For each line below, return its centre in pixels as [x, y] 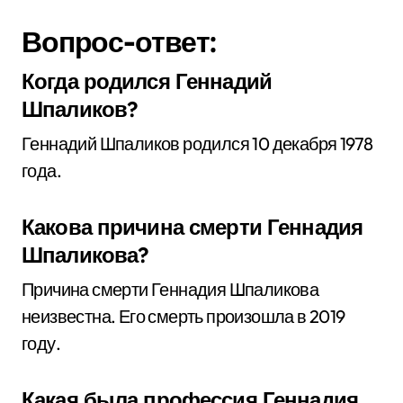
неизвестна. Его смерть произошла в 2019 [184, 316]
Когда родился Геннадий [147, 81]
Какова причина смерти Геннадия [193, 227]
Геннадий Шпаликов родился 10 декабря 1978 [197, 143]
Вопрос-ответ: [119, 41]
